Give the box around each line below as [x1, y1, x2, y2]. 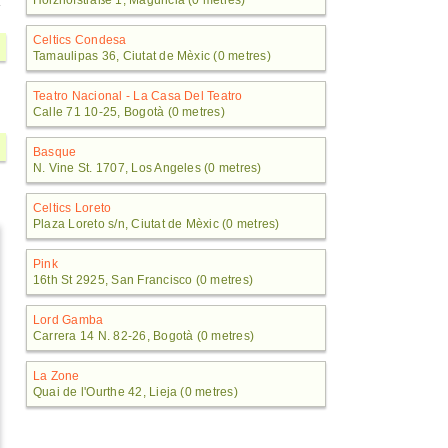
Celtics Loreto [33, 201, 112, 215]
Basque [33, 145, 77, 159]
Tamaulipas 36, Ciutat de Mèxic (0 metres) [33, 49, 271, 63]
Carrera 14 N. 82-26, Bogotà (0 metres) [33, 329, 255, 343]
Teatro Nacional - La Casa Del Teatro [33, 89, 243, 103]
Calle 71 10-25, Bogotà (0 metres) [33, 105, 225, 119]
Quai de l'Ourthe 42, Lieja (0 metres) [33, 385, 238, 399]
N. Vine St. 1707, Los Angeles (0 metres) [33, 161, 262, 175]
